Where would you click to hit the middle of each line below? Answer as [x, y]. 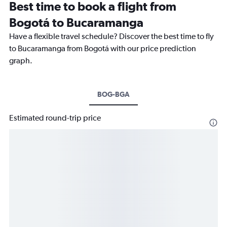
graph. [21, 61]
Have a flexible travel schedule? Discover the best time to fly [111, 36]
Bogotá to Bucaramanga [76, 23]
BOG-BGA [113, 94]
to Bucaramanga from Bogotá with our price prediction [103, 49]
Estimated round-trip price [55, 118]
